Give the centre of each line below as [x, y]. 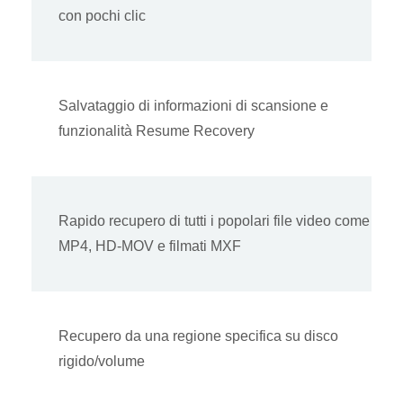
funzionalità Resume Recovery [157, 131]
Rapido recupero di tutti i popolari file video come [214, 221]
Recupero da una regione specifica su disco [198, 336]
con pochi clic [102, 16]
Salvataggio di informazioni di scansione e [193, 106]
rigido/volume [102, 362]
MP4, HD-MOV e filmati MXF [150, 246]
